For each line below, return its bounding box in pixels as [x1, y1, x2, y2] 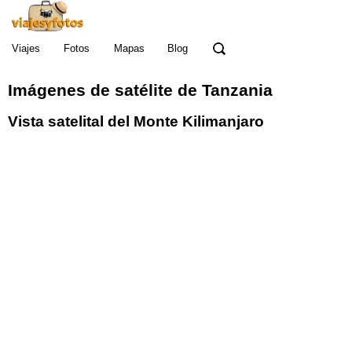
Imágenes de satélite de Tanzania [8, 81, 273, 101]
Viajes [12, 42, 40, 54]
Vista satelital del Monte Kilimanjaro [8, 112, 264, 130]
